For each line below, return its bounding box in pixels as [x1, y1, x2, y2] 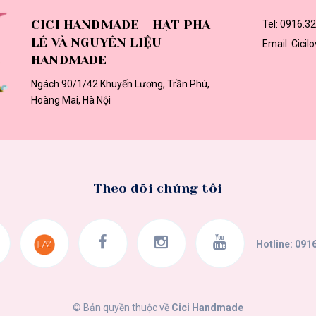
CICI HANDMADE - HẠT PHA [31, 18, 211, 32]
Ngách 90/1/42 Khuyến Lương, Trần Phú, [31, 78, 209, 90]
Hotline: [253, 238, 295, 250]
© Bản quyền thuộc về [73, 302, 171, 313]
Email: [262, 38, 291, 49]
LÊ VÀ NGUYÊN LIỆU [31, 35, 162, 49]
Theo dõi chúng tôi [93, 181, 223, 195]
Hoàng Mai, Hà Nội [31, 95, 111, 106]
